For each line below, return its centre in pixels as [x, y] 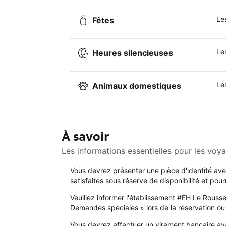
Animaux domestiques [137, 86]
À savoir [85, 137]
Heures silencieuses [133, 53]
